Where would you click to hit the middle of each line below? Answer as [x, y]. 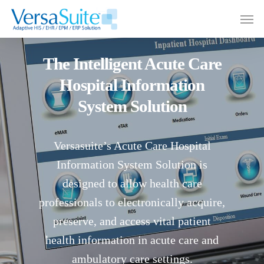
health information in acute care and [132, 240]
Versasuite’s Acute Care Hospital [132, 145]
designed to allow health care [132, 183]
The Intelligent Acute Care [132, 64]
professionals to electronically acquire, [132, 202]
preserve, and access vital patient [132, 221]
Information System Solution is [132, 164]
